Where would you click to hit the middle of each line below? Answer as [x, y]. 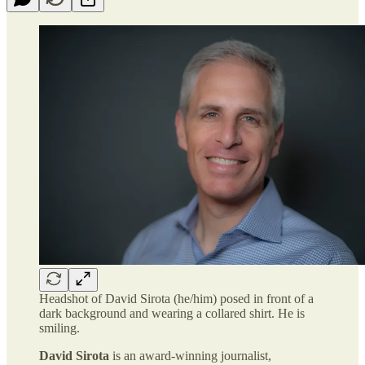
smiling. [59, 328]
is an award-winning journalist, [192, 356]
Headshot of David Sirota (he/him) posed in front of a [176, 299]
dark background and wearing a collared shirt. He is [172, 314]
